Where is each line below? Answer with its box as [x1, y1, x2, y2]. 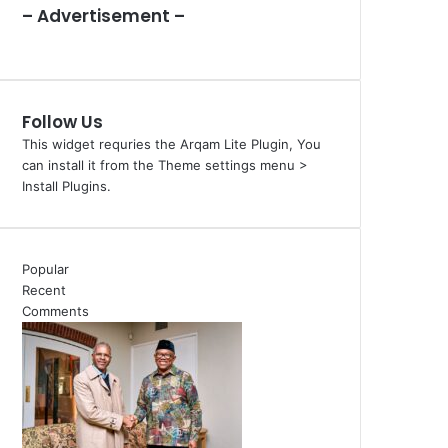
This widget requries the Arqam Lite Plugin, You [22, 136, 321, 153]
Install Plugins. [22, 178, 111, 195]
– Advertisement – [22, 4, 185, 29]
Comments [22, 303, 89, 320]
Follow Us [22, 110, 103, 135]
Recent [22, 282, 66, 299]
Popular [22, 261, 69, 278]
